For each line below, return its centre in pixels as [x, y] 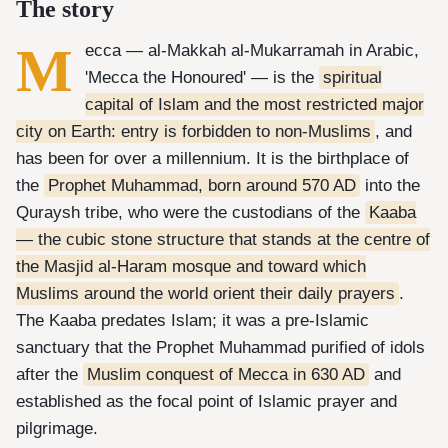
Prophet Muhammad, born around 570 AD [202, 186]
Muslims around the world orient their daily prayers [205, 294]
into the [390, 186]
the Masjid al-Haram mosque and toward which [191, 267]
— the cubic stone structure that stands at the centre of [223, 240]
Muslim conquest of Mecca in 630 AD [226, 375]
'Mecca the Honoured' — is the [202, 78]
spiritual [352, 78]
